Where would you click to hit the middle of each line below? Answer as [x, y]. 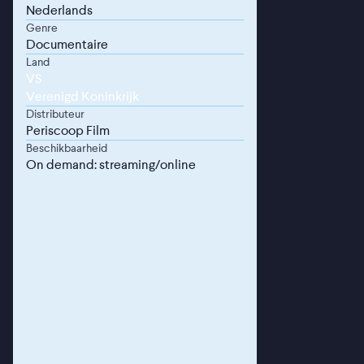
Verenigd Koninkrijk [82, 96]
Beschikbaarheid [67, 148]
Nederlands [59, 10]
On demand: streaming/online [111, 165]
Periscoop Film [68, 130]
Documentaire [67, 44]
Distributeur [55, 114]
